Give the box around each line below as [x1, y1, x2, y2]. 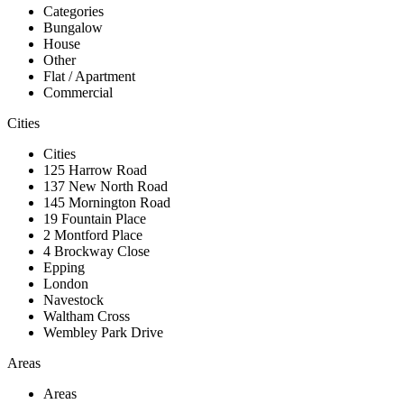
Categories [43, 4, 104, 20]
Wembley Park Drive [43, 325, 163, 341]
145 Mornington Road [43, 195, 170, 211]
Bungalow [43, 20, 103, 36]
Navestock [43, 292, 104, 308]
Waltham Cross [43, 308, 130, 325]
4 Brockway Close [43, 243, 150, 260]
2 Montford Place [43, 227, 142, 243]
